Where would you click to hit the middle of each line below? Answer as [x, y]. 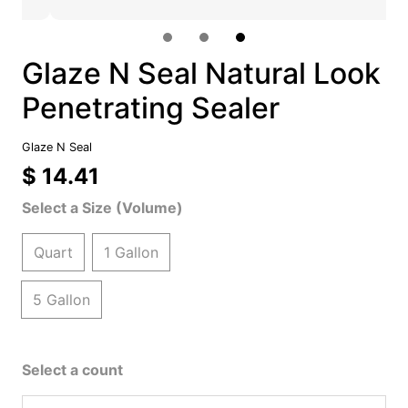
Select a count [72, 370]
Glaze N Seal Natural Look [201, 73]
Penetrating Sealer [150, 108]
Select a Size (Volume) [102, 208]
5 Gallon [61, 300]
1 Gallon [131, 252]
